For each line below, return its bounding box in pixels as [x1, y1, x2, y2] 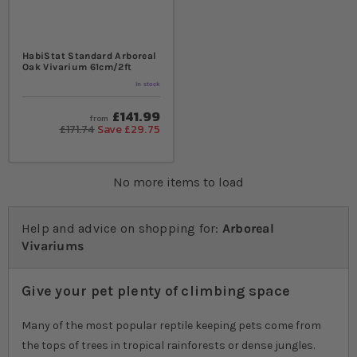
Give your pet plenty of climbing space [22, 281, 291, 300]
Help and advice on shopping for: [22, 220, 219, 236]
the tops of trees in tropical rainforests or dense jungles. [22, 338, 315, 352]
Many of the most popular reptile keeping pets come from [22, 318, 321, 332]
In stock [135, 80, 160, 88]
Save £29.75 [97, 120, 160, 138]
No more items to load [113, 174, 244, 190]
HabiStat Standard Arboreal [22, 49, 157, 61]
